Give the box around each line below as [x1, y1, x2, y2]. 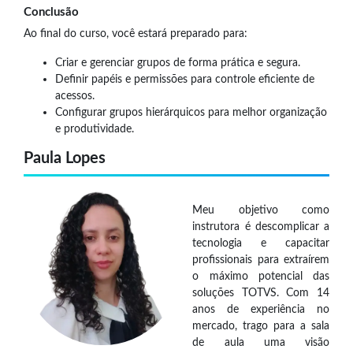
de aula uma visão [192, 336, 329, 349]
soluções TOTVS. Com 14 [192, 287, 329, 299]
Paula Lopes [24, 150, 106, 166]
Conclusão [24, 6, 79, 18]
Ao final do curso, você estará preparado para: [24, 27, 247, 39]
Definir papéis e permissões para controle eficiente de [55, 72, 314, 85]
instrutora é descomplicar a [192, 221, 329, 233]
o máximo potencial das [192, 270, 329, 283]
